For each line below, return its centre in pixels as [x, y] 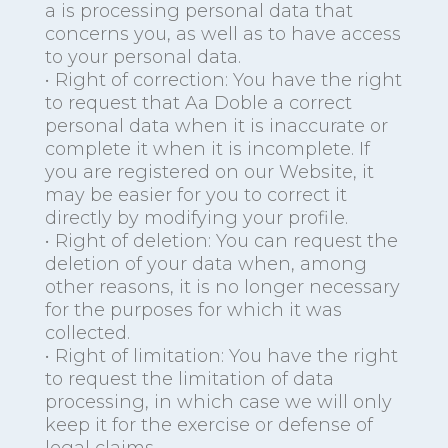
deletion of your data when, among [205, 264]
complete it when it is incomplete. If [207, 149]
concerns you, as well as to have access [222, 34]
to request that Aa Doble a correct [198, 103]
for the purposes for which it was [193, 310]
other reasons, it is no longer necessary [222, 287]
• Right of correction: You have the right [223, 80]
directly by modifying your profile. [196, 218]
